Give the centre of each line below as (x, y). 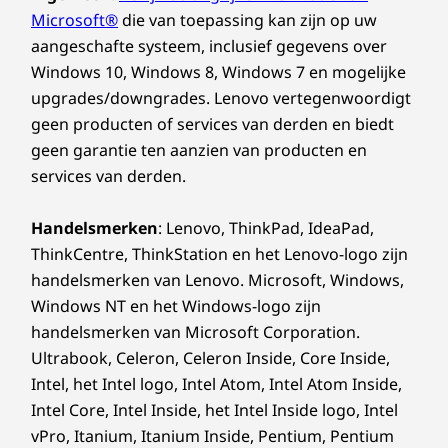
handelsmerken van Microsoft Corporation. (195, 331)
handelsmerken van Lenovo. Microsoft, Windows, (217, 279)
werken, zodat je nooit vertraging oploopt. (205, 56)
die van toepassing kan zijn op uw (247, 19)
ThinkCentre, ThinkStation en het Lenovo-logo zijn (219, 253)
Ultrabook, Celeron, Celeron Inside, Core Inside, (210, 357)
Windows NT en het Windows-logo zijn (176, 305)
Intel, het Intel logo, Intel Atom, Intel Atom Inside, (216, 383)
